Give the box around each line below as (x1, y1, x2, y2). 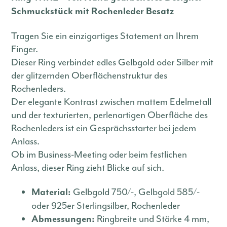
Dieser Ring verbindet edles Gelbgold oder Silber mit (11, 56, 214, 68)
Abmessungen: (31, 213, 95, 225)
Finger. (11, 43, 39, 55)
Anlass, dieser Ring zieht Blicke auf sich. (11, 161, 165, 174)
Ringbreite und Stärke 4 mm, (95, 212, 210, 225)
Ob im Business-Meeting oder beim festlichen (11, 148, 187, 161)
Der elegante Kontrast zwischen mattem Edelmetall (11, 95, 212, 108)
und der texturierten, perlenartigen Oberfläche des (11, 108, 208, 121)
